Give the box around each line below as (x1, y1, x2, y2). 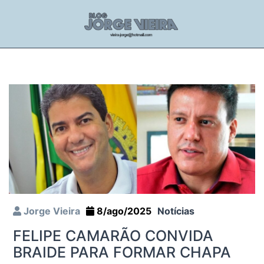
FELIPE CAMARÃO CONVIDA (13, 226, 213, 245)
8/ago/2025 (94, 204, 151, 217)
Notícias (157, 204, 194, 217)
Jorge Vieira (21, 204, 80, 217)
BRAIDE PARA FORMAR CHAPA (13, 243, 231, 261)
